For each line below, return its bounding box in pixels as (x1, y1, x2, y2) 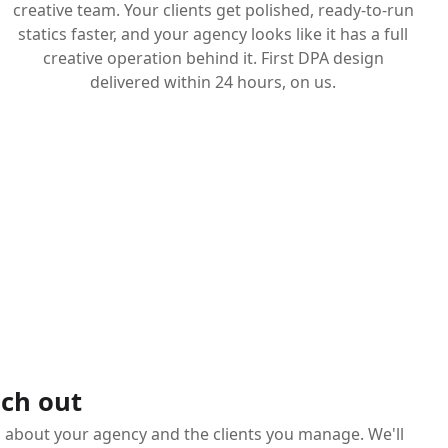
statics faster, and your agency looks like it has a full (18, 22, 409, 45)
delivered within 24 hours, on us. (90, 70, 337, 93)
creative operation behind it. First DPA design (42, 46, 384, 69)
